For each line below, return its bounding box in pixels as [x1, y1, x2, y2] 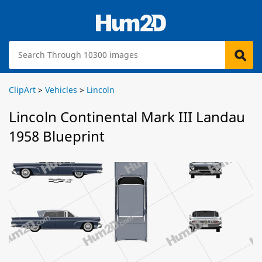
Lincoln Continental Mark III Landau [9, 107, 245, 126]
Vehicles [45, 84, 77, 95]
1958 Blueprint [9, 126, 105, 146]
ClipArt [9, 84, 36, 95]
